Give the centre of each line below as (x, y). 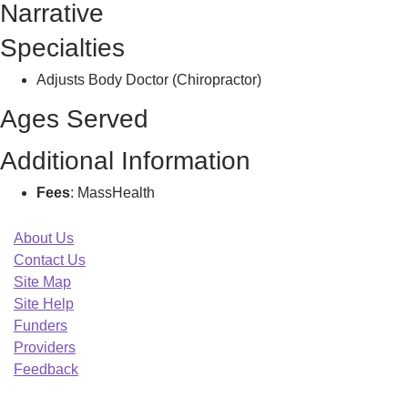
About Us (44, 238)
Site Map (42, 282)
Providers (45, 347)
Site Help (44, 304)
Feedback (46, 369)
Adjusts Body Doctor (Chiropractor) (149, 80)
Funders (41, 326)
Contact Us (50, 260)
